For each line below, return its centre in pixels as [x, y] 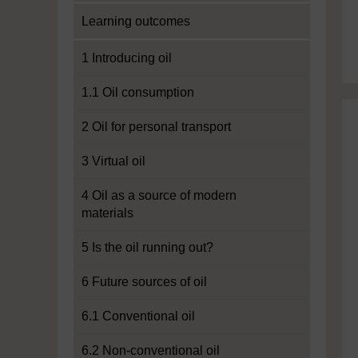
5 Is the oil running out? [147, 247]
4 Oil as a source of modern [159, 195]
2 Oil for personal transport [156, 127]
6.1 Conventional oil [138, 316]
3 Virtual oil [113, 161]
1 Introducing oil [127, 58]
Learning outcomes [136, 21]
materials [107, 213]
